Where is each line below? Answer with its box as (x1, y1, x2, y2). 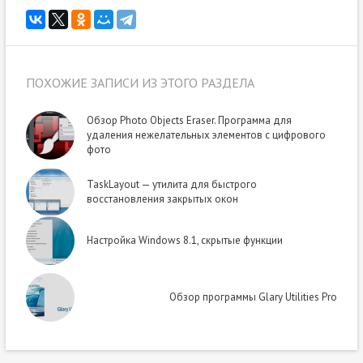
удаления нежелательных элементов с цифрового (87, 128, 327, 143)
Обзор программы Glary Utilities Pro (169, 290, 337, 305)
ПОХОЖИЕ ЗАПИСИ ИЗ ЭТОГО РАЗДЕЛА (25, 75, 254, 92)
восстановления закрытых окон (87, 192, 239, 207)
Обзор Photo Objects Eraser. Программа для (87, 113, 293, 128)
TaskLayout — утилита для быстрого (87, 177, 258, 192)
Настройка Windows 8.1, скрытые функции (87, 233, 284, 248)
